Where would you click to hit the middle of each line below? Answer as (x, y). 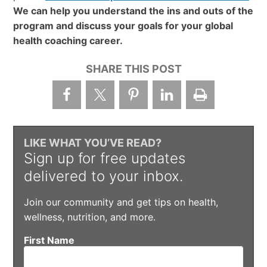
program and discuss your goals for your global (123, 25)
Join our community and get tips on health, (121, 202)
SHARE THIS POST (133, 69)
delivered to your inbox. (103, 176)
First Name (49, 240)
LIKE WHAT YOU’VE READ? (92, 143)
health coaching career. (69, 40)
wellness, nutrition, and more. (89, 217)
